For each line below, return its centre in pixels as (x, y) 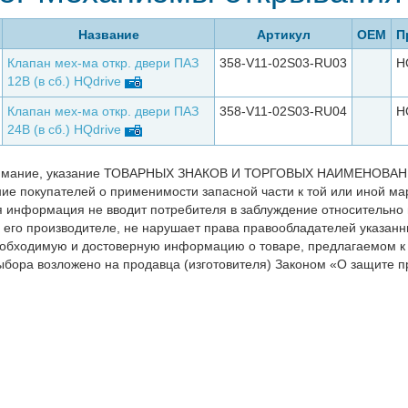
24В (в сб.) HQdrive (64, 129)
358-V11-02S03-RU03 (283, 63)
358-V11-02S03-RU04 (283, 111)
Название (108, 35)
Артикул (283, 35)
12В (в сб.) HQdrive (64, 81)
